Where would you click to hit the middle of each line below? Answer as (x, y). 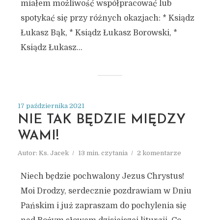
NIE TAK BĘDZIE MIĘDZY (101, 120)
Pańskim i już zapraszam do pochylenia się (103, 206)
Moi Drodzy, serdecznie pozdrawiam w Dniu (106, 191)
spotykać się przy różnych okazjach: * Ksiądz (107, 18)
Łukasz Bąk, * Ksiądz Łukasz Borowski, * (99, 33)
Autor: (28, 153)
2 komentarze (159, 153)
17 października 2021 (51, 106)
